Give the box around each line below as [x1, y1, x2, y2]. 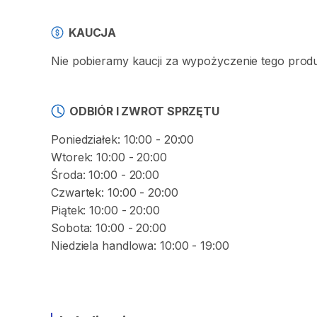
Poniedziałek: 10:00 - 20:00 [51, 132, 195, 146]
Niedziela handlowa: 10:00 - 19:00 [51, 238, 229, 253]
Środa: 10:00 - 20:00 [51, 168, 159, 182]
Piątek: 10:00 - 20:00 [51, 203, 160, 217]
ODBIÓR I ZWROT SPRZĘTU [69, 104, 219, 118]
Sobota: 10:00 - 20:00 [51, 221, 166, 235]
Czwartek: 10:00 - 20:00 [51, 185, 178, 200]
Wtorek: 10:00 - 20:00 [51, 150, 167, 164]
